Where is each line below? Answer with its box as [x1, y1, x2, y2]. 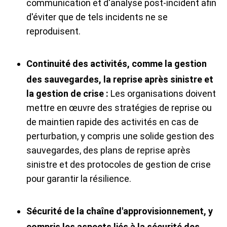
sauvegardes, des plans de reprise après [26, 145, 191, 156]
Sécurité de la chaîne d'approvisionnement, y [26, 206, 213, 217]
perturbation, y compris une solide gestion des [26, 131, 214, 142]
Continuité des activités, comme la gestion [26, 58, 207, 69]
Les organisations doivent [108, 88, 216, 99]
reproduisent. [26, 26, 81, 37]
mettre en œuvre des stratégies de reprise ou [26, 102, 212, 113]
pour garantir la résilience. [26, 173, 131, 184]
